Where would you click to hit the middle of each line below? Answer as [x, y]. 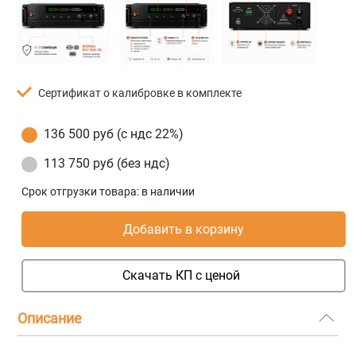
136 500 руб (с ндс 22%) [114, 133]
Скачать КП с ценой [181, 275]
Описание [50, 318]
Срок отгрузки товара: [82, 191]
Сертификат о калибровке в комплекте [140, 93]
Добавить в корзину [184, 229]
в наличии [168, 191]
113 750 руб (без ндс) [107, 163]
